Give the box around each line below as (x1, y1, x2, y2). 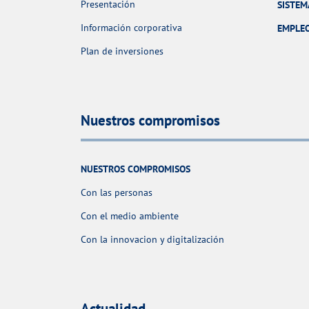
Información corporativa (81, 21, 182, 34)
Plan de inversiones (81, 44, 163, 57)
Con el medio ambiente (81, 209, 179, 222)
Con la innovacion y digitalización (81, 232, 224, 246)
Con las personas (81, 186, 152, 199)
